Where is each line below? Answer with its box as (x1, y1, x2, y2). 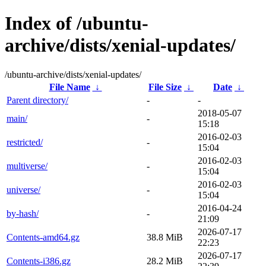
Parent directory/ (7, 94, 68, 105)
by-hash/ (7, 208, 39, 218)
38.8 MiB (147, 232, 183, 242)
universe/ (7, 184, 40, 195)
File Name (49, 81, 90, 92)
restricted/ (7, 137, 43, 147)
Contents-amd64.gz (7, 232, 80, 242)
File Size (148, 81, 182, 92)
